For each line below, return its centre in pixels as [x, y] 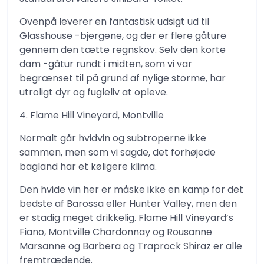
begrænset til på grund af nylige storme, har [123, 78]
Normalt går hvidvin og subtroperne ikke [113, 138]
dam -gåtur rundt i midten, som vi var [106, 64]
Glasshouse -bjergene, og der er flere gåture [123, 36]
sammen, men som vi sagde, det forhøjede [118, 152]
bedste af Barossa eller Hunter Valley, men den [128, 204]
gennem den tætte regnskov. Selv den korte [123, 50]
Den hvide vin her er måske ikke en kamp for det [131, 189]
